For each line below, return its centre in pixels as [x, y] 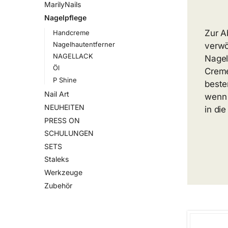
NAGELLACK [73, 56]
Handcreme [71, 32]
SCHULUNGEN [69, 133]
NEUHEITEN [64, 107]
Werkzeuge [63, 172]
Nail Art [57, 94]
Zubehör [58, 185]
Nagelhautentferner [84, 44]
